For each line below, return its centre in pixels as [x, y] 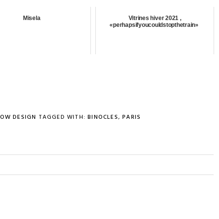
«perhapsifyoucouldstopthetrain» [155, 25]
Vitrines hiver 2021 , [155, 18]
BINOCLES [103, 117]
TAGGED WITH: [63, 117]
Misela [32, 18]
